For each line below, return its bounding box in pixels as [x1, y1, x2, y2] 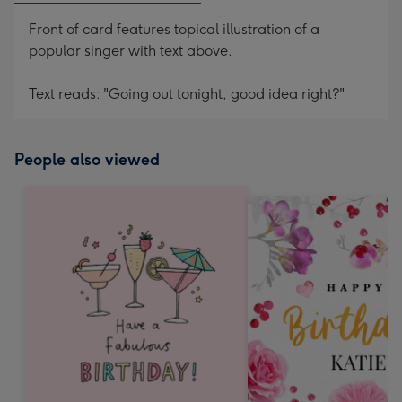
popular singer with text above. [29, 42, 232, 59]
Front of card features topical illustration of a [29, 21, 319, 38]
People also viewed [14, 150, 160, 170]
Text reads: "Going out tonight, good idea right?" [29, 85, 345, 102]
